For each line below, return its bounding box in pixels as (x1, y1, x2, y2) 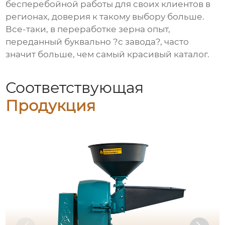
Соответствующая (6, 78, 144, 97)
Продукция (6, 96, 96, 115)
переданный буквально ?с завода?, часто (6, 37, 189, 47)
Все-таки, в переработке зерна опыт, (6, 24, 171, 35)
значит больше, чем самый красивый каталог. (6, 49, 210, 60)
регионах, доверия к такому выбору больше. (6, 12, 205, 22)
